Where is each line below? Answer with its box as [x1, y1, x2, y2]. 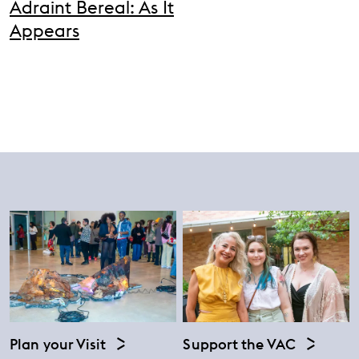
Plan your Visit [10, 334, 107, 353]
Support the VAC [183, 334, 296, 353]
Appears [10, 19, 79, 42]
